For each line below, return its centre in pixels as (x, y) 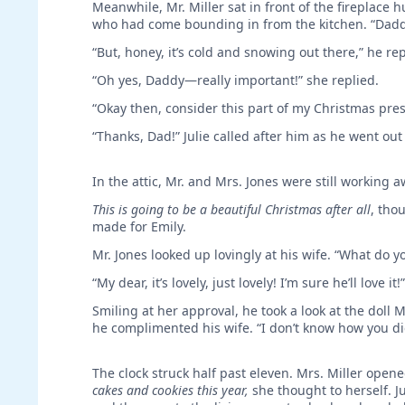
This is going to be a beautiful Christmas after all (231, 209)
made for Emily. (139, 226)
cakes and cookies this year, (170, 390)
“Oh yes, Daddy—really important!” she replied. (235, 80)
